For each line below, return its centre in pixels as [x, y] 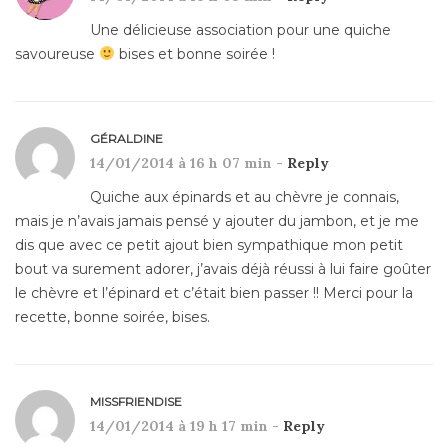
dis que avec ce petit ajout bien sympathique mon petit [209, 244]
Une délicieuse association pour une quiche [240, 29]
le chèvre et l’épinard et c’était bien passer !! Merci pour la [214, 292]
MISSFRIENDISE [136, 401]
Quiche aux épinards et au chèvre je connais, [244, 196]
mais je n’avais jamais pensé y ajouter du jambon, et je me [217, 220]
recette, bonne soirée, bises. [112, 316]
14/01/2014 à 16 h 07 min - [188, 162]
